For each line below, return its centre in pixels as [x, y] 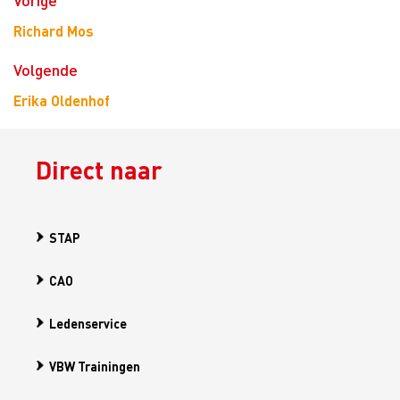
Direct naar [99, 170]
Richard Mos [54, 31]
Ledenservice [88, 323]
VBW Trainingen [95, 366]
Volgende [46, 69]
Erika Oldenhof [62, 100]
